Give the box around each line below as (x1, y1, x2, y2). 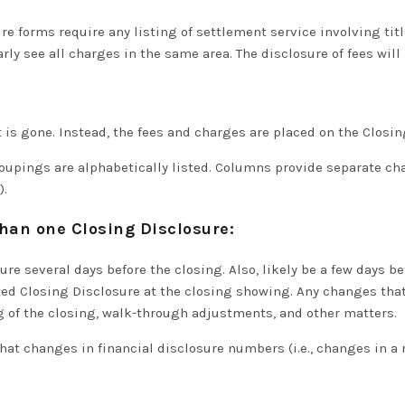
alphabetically (78, 159, 168, 175)
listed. (168, 159, 215, 175)
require (59, 24, 105, 40)
